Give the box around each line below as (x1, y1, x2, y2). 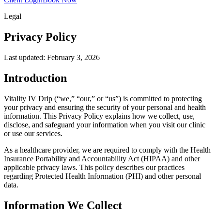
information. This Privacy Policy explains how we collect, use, (4, 111, 195, 120)
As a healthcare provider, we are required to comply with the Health (4, 145, 211, 154)
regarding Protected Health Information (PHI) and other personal (4, 171, 201, 180)
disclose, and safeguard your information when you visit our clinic (4, 120, 205, 129)
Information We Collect (4, 199, 122, 212)
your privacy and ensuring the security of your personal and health (4, 103, 206, 111)
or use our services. (4, 129, 62, 138)
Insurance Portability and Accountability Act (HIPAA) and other (4, 154, 200, 163)
